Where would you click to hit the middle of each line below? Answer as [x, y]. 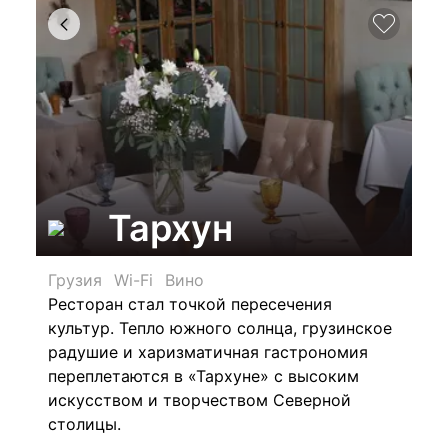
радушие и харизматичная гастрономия [208, 352]
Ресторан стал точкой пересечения [190, 304]
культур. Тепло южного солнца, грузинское [220, 328]
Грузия [75, 280]
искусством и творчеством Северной [199, 400]
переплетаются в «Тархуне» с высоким [203, 376]
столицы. [84, 424]
